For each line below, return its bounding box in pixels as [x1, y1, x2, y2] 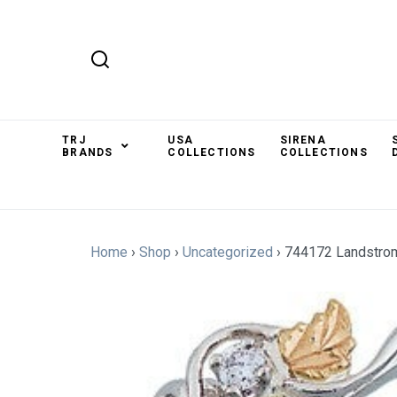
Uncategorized [183, 244, 273, 261]
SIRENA [279, 134, 326, 146]
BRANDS [62, 146, 113, 159]
